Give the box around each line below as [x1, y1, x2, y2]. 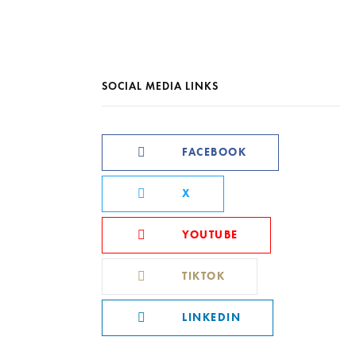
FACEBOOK [182, 145, 246, 159]
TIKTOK [182, 269, 225, 283]
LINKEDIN [182, 311, 241, 324]
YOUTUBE [182, 228, 238, 242]
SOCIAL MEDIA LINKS [102, 79, 219, 93]
